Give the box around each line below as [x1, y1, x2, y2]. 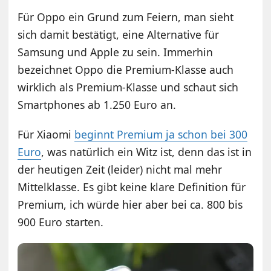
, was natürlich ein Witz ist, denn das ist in [41, 144, 252, 159]
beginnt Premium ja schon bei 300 [74, 126, 248, 142]
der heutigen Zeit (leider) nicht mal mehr [18, 162, 223, 177]
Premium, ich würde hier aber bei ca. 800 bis [18, 197, 243, 212]
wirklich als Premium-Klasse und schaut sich [18, 79, 239, 94]
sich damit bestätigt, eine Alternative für [18, 27, 220, 42]
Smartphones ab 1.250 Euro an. [18, 97, 177, 112]
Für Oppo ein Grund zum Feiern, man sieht [18, 9, 234, 24]
